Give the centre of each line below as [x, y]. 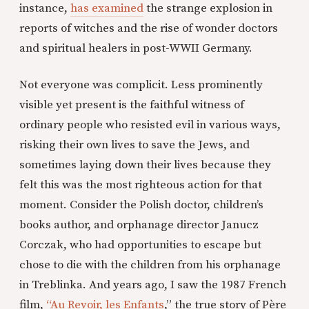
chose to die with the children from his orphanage [150, 265]
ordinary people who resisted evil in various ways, [150, 125]
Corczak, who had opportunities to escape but [140, 245]
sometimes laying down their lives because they [145, 165]
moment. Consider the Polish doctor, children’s [141, 205]
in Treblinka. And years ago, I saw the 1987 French [153, 285]
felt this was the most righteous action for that [141, 185]
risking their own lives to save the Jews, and [134, 145]
